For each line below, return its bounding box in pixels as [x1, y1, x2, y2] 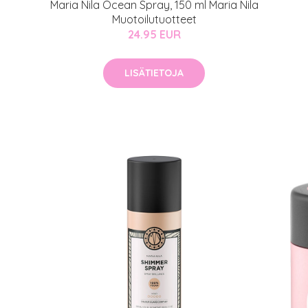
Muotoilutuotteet [111, 12, 197, 26]
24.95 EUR [127, 27, 181, 41]
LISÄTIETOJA [124, 67, 184, 79]
